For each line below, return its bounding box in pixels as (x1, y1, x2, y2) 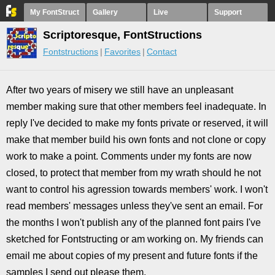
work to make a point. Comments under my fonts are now (6, 151, 252, 161)
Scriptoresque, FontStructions (43, 29, 202, 41)
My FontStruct (30, 8, 79, 17)
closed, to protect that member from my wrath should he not (6, 168, 261, 178)
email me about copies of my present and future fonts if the (6, 250, 258, 261)
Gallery (93, 8, 118, 17)
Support (214, 8, 242, 17)
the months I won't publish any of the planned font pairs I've (6, 217, 261, 228)
